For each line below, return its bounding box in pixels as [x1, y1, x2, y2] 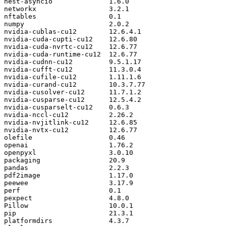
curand [32, 80, 56, 88]
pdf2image [4, 171, 40, 179]
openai [4, 141, 28, 149]
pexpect [4, 194, 32, 202]
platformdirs [4, 216, 52, 224]
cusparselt [32, 103, 73, 111]
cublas [32, 27, 56, 35]
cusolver [32, 88, 65, 96]
